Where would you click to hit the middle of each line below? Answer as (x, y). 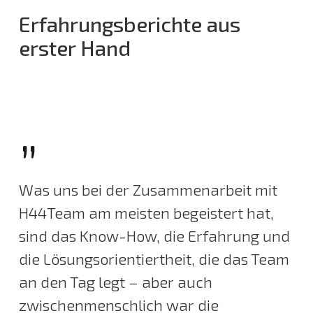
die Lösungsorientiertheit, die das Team (154, 258)
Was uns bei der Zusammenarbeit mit (148, 189)
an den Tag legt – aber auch (115, 281)
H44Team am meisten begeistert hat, (146, 212)
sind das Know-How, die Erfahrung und (154, 235)
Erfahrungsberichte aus (129, 23)
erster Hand (74, 47)
